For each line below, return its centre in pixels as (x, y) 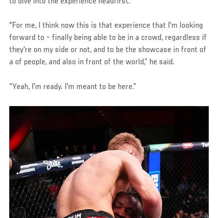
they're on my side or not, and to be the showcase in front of (108, 50)
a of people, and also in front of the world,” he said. (92, 63)
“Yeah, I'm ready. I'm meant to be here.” (73, 87)
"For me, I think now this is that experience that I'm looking (106, 26)
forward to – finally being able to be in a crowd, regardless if (108, 38)
